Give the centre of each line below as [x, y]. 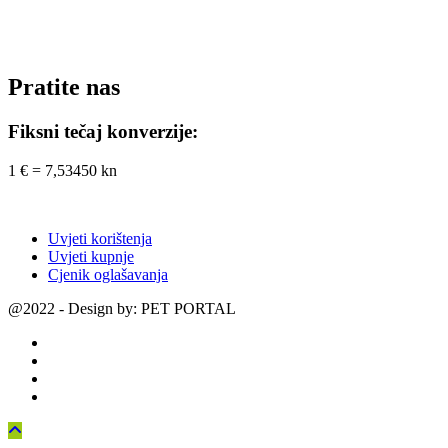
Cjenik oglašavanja [108, 274]
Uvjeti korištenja [100, 238]
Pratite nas [64, 87]
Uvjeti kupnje [91, 256]
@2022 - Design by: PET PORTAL [122, 308]
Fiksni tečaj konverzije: [103, 132]
